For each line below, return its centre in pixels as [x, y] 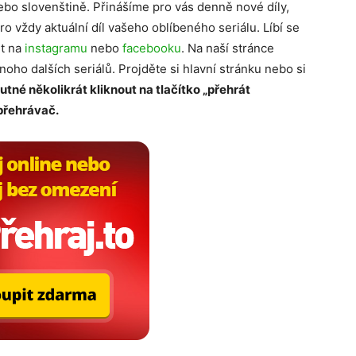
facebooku [152, 48]
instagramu [56, 48]
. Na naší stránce [228, 48]
